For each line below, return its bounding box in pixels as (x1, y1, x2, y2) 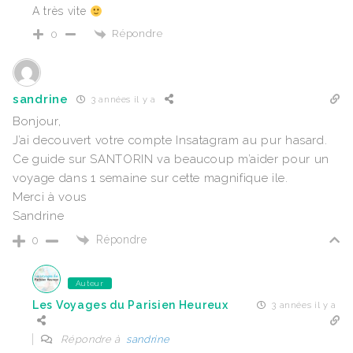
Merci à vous (13, 189, 87, 204)
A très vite (32, 5, 90, 18)
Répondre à (58, 333, 127, 346)
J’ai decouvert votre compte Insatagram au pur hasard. (13, 132, 328, 147)
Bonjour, (13, 113, 61, 128)
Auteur (75, 279, 104, 288)
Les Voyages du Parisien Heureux (32, 298, 229, 311)
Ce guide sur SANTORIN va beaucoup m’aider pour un (13, 151, 329, 166)
